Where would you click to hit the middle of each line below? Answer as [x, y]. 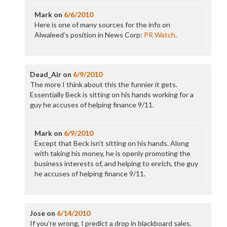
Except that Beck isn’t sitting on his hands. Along [111, 143]
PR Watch [159, 35]
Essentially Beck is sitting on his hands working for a [111, 94]
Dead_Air [45, 74]
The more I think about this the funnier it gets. [103, 84]
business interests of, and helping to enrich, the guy [116, 163]
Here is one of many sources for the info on [102, 25]
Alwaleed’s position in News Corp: [89, 35]
